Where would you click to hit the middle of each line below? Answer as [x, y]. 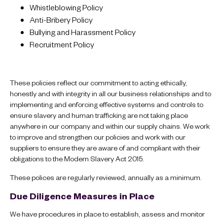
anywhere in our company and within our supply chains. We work [110, 126]
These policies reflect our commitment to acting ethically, [98, 83]
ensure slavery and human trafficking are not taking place [99, 115]
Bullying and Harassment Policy [83, 32]
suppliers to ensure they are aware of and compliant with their [105, 148]
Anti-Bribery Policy [61, 19]
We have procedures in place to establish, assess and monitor [107, 213]
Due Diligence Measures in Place [82, 195]
